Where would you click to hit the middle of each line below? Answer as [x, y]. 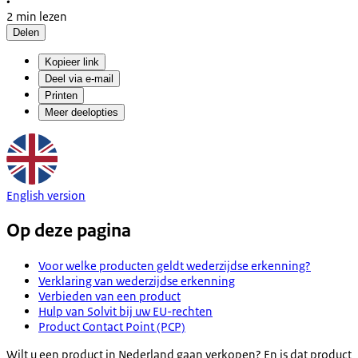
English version [46, 195]
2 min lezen [37, 16]
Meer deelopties [82, 112]
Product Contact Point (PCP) [112, 326]
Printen [61, 95]
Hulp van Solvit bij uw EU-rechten [125, 311]
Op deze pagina [69, 230]
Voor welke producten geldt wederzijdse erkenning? [175, 265]
